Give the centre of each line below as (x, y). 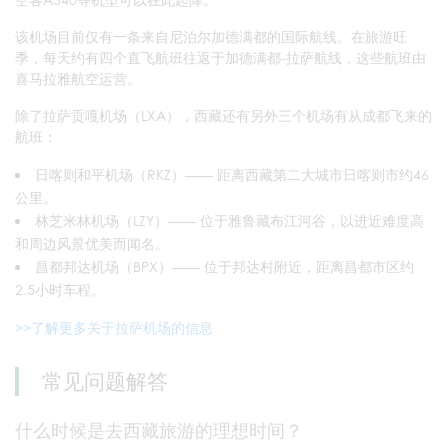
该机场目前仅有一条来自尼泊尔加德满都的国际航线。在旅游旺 (211, 36)
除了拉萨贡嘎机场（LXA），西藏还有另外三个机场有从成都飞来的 (223, 115)
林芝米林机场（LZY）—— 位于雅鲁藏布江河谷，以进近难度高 (229, 220)
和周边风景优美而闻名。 (92, 243)
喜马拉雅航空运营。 (78, 78)
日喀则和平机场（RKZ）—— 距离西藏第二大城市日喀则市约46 (232, 174)
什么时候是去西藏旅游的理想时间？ (159, 430)
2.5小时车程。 (60, 289)
